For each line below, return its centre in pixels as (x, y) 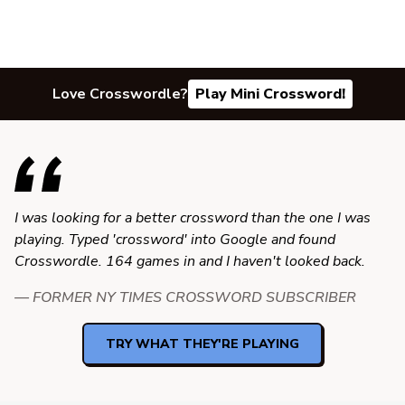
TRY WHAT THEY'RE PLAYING (202, 344)
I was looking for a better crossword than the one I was (193, 218)
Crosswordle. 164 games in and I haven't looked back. (190, 262)
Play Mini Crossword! (270, 94)
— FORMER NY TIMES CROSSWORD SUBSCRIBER (185, 298)
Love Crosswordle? (120, 94)
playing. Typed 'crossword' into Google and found (175, 240)
